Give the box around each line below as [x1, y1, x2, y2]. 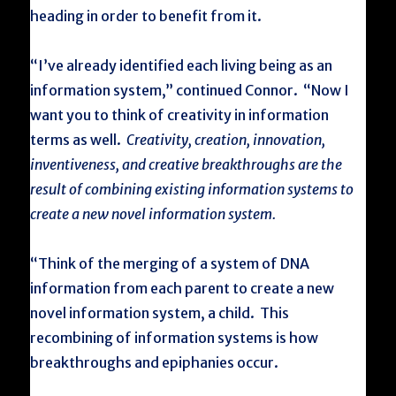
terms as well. [30, 131, 127, 148]
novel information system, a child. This [30, 304, 290, 322]
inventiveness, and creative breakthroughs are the [30, 156, 343, 173]
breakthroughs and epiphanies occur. [30, 354, 279, 371]
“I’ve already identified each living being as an [30, 57, 333, 74]
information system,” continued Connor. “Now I [30, 81, 350, 99]
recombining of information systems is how [30, 329, 319, 346]
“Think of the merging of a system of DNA [30, 255, 310, 272]
